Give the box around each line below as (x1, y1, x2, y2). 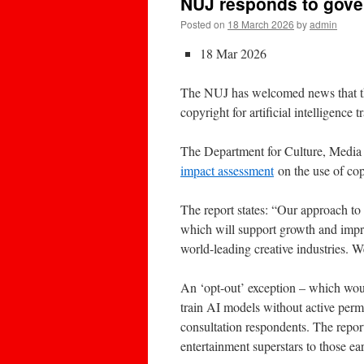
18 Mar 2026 (200, 45, 266, 62)
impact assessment (180, 162, 274, 179)
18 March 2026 (227, 17, 294, 31)
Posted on (180, 17, 225, 31)
